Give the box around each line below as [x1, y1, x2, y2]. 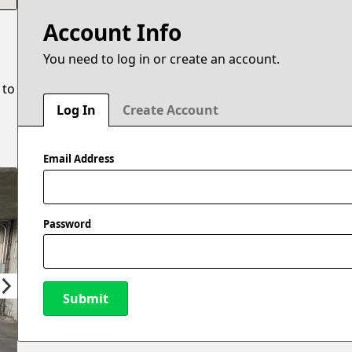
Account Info [43, 17, 182, 48]
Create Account [123, 101, 219, 119]
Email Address [43, 152, 115, 167]
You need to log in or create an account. [43, 50, 280, 68]
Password [43, 216, 92, 231]
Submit [63, 289, 109, 307]
